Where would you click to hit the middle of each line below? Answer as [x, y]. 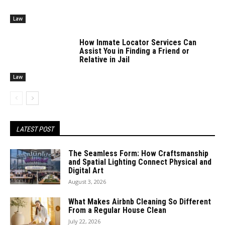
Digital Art [86, 170]
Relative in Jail [105, 59]
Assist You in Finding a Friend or [135, 51]
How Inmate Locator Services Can [138, 42]
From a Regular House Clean [117, 210]
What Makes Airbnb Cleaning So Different [140, 201]
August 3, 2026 [87, 181]
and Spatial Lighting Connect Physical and [140, 162]
